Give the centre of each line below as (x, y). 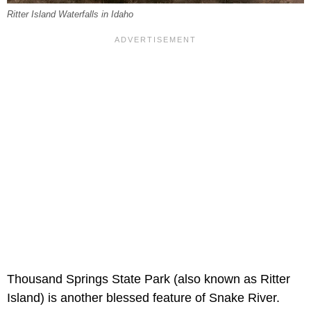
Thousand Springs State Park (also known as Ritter (149, 279)
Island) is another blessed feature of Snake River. (143, 298)
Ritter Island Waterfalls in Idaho (70, 15)
